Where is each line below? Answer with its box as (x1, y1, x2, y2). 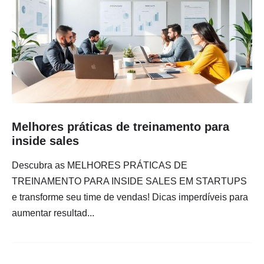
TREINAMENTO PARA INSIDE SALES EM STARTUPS (12, 176, 247, 187)
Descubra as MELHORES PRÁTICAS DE (12, 160, 187, 171)
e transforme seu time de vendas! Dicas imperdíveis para (12, 192, 248, 203)
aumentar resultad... (12, 208, 94, 219)
